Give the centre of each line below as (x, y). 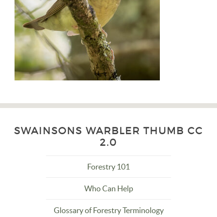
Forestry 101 (108, 167)
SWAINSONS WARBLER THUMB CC (108, 131)
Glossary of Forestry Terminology (108, 210)
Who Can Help (108, 188)
